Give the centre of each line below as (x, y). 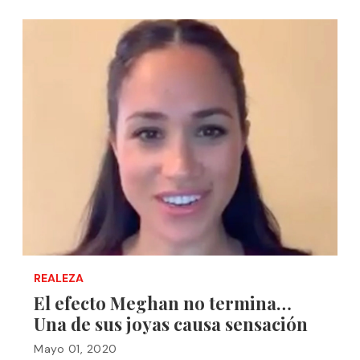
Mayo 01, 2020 (76, 349)
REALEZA (59, 278)
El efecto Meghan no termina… (163, 303)
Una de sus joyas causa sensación (171, 324)
